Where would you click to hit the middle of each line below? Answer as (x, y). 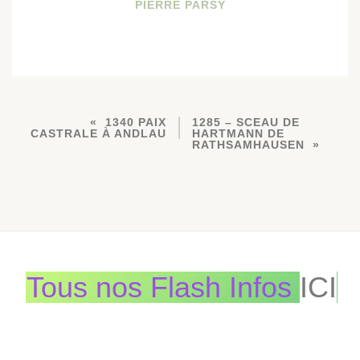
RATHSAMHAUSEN (248, 144)
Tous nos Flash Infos (163, 287)
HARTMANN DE (238, 133)
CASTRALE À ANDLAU (98, 133)
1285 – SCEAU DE (246, 122)
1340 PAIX (136, 122)
